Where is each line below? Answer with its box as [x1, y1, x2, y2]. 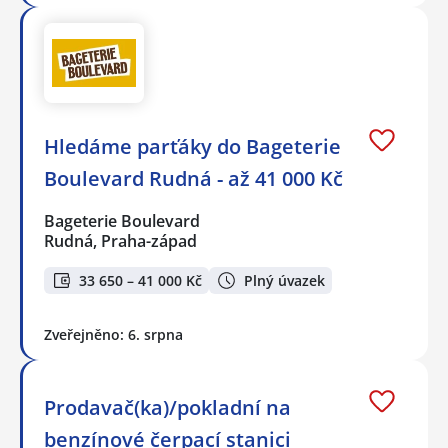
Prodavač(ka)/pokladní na [44, 394, 291, 421]
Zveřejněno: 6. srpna [44, 325, 183, 344]
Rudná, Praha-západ [44, 230, 197, 253]
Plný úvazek [244, 270, 325, 290]
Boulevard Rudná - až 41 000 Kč [44, 165, 343, 193]
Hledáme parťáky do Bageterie [44, 133, 341, 161]
